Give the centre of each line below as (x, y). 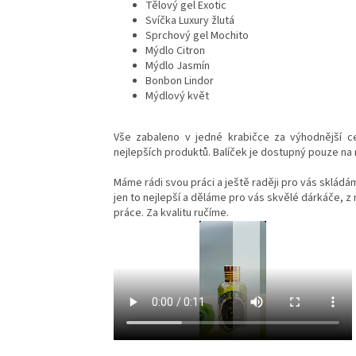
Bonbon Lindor (180, 81)
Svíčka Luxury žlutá (190, 20)
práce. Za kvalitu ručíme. (172, 213)
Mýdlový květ (177, 96)
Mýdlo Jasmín (178, 66)
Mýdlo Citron (175, 50)
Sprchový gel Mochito (197, 35)
